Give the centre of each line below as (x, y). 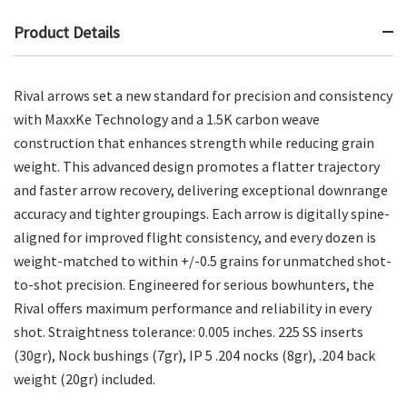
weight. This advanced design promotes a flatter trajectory (197, 166)
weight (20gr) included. (84, 378)
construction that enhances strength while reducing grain (194, 142)
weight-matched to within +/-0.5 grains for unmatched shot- (203, 260)
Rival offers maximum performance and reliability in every (193, 308)
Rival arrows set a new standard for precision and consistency (203, 95)
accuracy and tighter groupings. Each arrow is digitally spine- (202, 213)
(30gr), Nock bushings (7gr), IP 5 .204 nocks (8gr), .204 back (194, 355)
